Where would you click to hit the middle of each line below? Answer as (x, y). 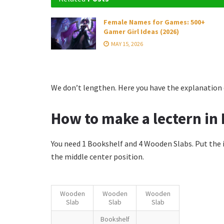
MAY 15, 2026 (126, 44)
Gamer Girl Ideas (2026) (141, 31)
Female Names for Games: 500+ (154, 22)
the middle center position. (97, 156)
